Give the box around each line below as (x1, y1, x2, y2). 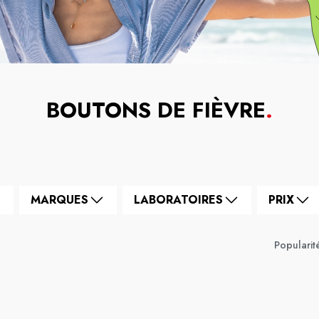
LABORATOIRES (134, 192, 223, 208)
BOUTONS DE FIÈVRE (46, 95, 266, 125)
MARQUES (31, 192, 88, 208)
